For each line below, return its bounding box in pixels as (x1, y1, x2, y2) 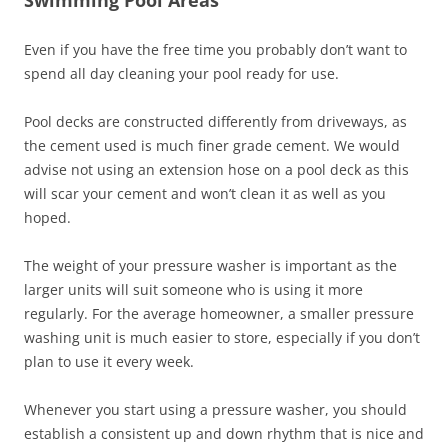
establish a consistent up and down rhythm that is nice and (24, 423, 424, 443)
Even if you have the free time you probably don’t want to (24, 39, 407, 59)
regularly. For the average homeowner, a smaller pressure (24, 303, 414, 323)
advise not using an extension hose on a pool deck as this (24, 159, 409, 179)
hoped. (24, 207, 71, 227)
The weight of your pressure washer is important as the (24, 255, 397, 275)
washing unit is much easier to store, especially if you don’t (24, 327, 420, 347)
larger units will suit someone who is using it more (24, 279, 363, 299)
